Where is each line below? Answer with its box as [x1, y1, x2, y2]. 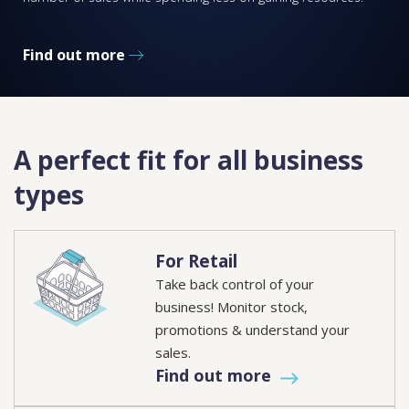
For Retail [155, 249, 238, 274]
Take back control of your [155, 275, 315, 294]
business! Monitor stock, [155, 298, 309, 317]
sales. [155, 343, 192, 362]
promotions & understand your [155, 320, 351, 340]
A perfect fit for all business [14, 142, 363, 178]
